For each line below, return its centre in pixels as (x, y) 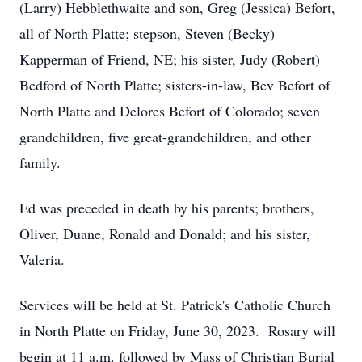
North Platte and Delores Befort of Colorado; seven (170, 111)
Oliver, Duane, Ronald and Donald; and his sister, (165, 234)
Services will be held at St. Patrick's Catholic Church (175, 305)
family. (40, 162)
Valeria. (42, 259)
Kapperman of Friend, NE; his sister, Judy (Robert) (170, 59)
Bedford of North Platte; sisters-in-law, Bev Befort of (175, 85)
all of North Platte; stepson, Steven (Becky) (147, 33)
